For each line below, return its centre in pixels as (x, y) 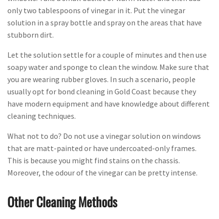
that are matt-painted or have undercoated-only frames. (102, 148)
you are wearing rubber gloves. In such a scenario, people (101, 79)
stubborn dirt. (31, 35)
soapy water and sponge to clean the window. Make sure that (108, 67)
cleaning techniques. (42, 116)
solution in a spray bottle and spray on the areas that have (105, 23)
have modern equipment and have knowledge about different (109, 104)
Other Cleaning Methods (62, 202)
